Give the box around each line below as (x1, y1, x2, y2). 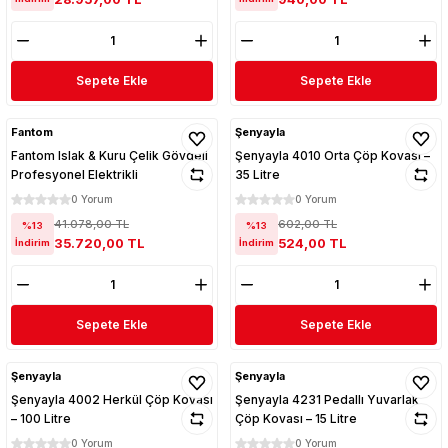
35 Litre (235, 166, 280, 182)
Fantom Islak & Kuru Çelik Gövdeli (11, 147, 208, 163)
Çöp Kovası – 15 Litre (235, 410, 357, 426)
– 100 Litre (11, 410, 71, 426)
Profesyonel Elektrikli (11, 166, 138, 182)
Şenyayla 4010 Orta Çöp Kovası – (235, 147, 430, 163)
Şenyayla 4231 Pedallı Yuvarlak (235, 391, 419, 407)
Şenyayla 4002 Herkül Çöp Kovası (11, 391, 213, 407)
